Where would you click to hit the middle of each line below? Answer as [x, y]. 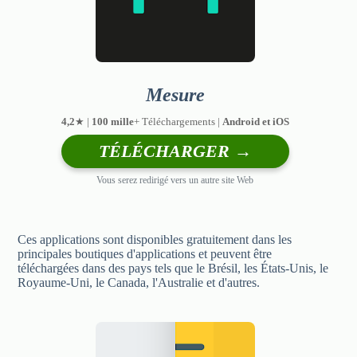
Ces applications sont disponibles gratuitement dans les [155, 239]
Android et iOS [255, 121]
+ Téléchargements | [178, 121]
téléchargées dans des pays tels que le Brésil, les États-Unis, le [173, 268]
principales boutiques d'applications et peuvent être [145, 253]
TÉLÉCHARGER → [175, 151]
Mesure [175, 94]
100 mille [112, 121]
